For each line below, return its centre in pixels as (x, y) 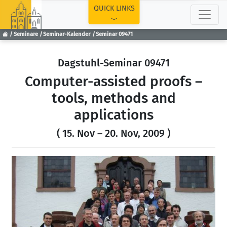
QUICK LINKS (114, 8)
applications (113, 115)
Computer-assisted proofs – (113, 81)
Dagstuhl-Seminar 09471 (113, 63)
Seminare (26, 34)
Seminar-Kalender (67, 34)
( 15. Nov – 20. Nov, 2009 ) (113, 133)
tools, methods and (113, 98)
